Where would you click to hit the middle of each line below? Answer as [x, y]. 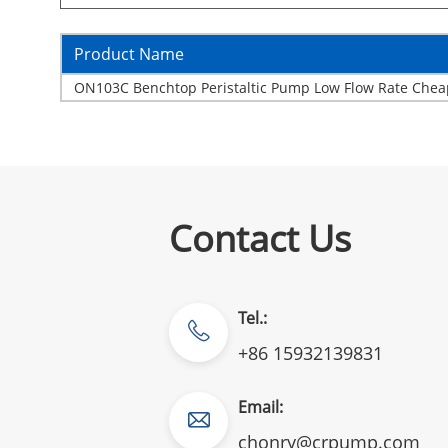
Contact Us [260, 238]
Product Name [129, 53]
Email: [261, 406]
